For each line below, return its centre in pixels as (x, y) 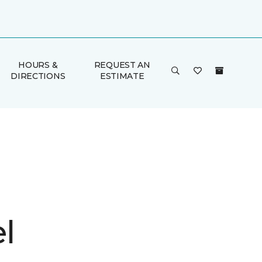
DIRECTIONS (38, 76)
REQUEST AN (122, 65)
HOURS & (38, 65)
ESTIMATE (122, 76)
